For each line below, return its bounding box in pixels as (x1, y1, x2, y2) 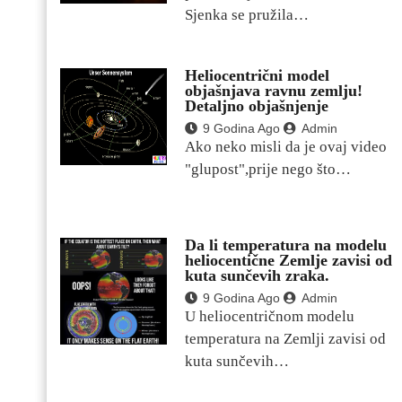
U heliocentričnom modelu (185, 307, 354, 325)
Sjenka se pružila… (185, 6, 309, 24)
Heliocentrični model (185, 66, 329, 85)
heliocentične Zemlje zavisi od (185, 250, 392, 269)
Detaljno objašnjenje (185, 97, 328, 116)
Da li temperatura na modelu (185, 235, 387, 254)
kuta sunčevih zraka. (185, 266, 329, 284)
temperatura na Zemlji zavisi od (185, 329, 386, 347)
